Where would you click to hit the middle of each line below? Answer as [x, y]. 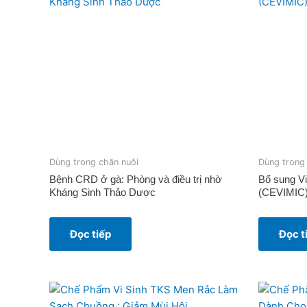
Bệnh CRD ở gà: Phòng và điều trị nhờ [136, 179]
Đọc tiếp [90, 234]
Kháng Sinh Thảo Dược [102, 192]
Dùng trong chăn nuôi [94, 162]
